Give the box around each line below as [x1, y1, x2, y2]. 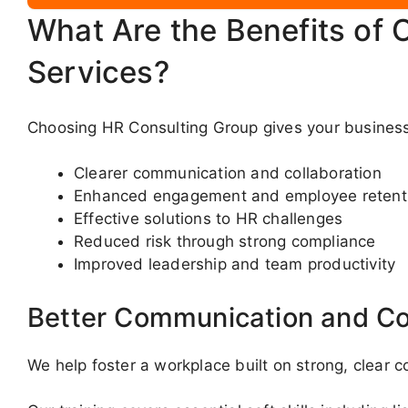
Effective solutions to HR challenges [74, 209, 343, 229]
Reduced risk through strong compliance [74, 232, 376, 251]
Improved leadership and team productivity [74, 255, 396, 274]
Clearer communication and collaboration [74, 164, 382, 183]
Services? [27, 54, 169, 91]
